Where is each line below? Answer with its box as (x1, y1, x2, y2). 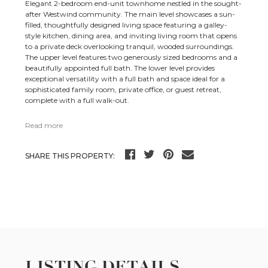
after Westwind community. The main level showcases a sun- (25, 10, 236, 19)
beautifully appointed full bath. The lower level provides (25, 63, 215, 73)
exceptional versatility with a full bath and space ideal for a (25, 74, 226, 84)
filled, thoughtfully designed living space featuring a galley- (25, 20, 228, 30)
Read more (25, 121, 63, 130)
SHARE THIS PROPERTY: (25, 151, 115, 161)
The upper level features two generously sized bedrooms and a (25, 53, 238, 62)
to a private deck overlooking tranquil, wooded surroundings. (25, 42, 234, 51)
